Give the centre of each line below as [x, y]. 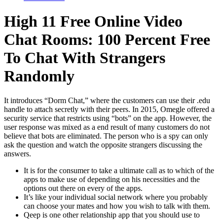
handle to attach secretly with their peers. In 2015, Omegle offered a [109, 109]
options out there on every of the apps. [83, 188]
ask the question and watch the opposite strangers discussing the [103, 145]
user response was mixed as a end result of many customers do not [107, 127]
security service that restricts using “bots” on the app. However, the [108, 118]
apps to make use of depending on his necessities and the [112, 179]
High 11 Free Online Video [93, 21]
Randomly [39, 76]
